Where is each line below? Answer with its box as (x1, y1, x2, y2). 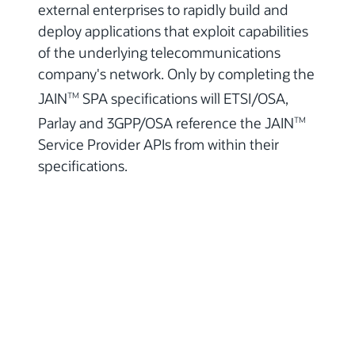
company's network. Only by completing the (38, 64, 315, 84)
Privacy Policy (19, 334, 97, 352)
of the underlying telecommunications (38, 43, 281, 63)
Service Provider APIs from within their (38, 135, 279, 155)
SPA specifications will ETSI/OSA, (79, 89, 288, 109)
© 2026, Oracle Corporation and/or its (78, 258, 292, 276)
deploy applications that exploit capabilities (38, 21, 308, 41)
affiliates (78, 277, 125, 295)
